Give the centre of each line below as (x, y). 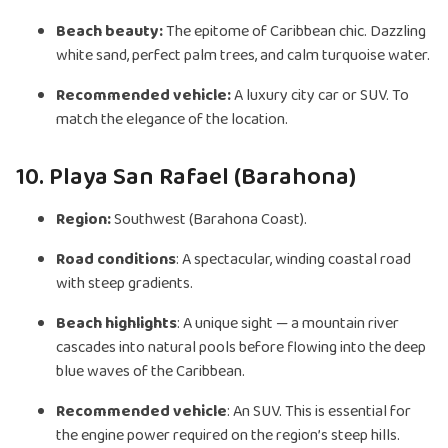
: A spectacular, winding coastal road (293, 260)
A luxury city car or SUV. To (321, 96)
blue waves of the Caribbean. (150, 372)
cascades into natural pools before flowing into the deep (241, 348)
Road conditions (116, 260)
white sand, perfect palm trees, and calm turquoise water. (243, 56)
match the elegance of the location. (172, 120)
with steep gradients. (124, 284)
